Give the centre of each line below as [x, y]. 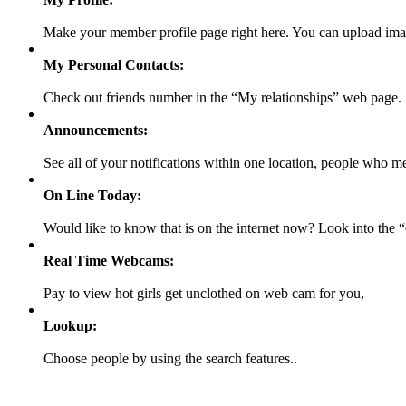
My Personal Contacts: [114, 64]
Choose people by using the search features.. [170, 358]
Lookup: [70, 325]
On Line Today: [92, 195]
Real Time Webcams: [109, 260]
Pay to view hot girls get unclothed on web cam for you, [204, 293]
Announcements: [96, 130]
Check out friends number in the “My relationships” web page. [222, 97]
